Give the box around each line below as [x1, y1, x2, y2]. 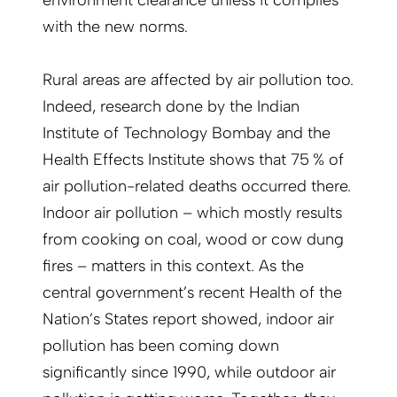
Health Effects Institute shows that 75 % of [43, 150, 344, 170]
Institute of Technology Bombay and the [43, 123, 331, 144]
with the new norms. [43, 17, 188, 37]
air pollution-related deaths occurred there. [43, 176, 351, 197]
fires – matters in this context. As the [43, 256, 304, 276]
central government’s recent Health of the [43, 283, 342, 303]
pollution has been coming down [43, 336, 279, 356]
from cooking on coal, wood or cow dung [43, 230, 344, 250]
